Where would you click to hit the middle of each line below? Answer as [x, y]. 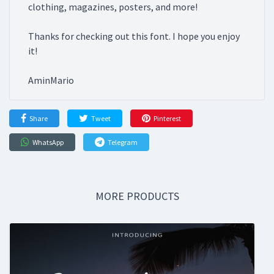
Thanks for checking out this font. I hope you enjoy [134, 36]
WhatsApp [48, 143]
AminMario [51, 80]
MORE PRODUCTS [137, 196]
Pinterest [167, 119]
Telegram [123, 143]
